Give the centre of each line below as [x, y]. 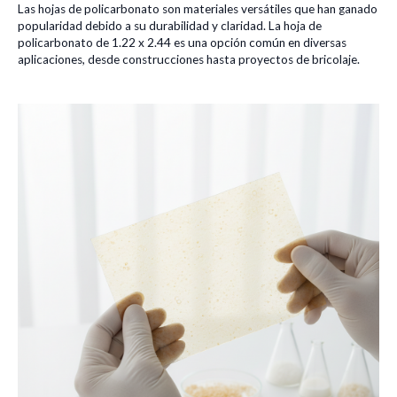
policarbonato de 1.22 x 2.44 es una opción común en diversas [182, 43]
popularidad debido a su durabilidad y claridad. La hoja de [170, 26]
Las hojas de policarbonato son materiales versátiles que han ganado [198, 9]
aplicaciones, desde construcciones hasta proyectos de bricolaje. [189, 59]
